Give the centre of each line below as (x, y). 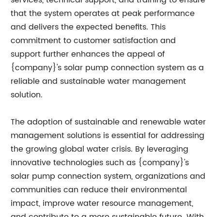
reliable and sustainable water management (99, 81)
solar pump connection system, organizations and (108, 176)
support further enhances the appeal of (88, 54)
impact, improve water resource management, (102, 203)
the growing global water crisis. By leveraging (100, 149)
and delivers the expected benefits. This (88, 27)
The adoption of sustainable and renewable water (108, 122)
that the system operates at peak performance (103, 14)
